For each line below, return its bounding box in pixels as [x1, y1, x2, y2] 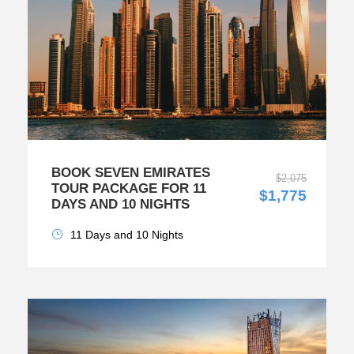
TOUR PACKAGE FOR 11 [51, 181, 206, 197]
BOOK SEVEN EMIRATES [51, 165, 210, 181]
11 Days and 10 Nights [70, 228, 183, 242]
